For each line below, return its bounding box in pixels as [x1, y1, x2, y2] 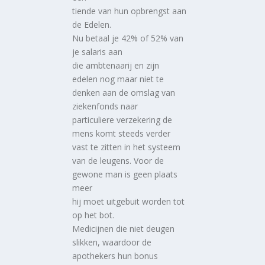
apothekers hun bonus [72, 250, 159, 261]
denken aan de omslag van [72, 86, 176, 98]
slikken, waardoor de [72, 236, 152, 248]
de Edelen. [72, 18, 112, 30]
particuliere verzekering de [72, 114, 173, 125]
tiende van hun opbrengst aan [72, 5, 187, 17]
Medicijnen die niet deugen [72, 222, 175, 234]
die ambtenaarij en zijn [72, 59, 160, 71]
